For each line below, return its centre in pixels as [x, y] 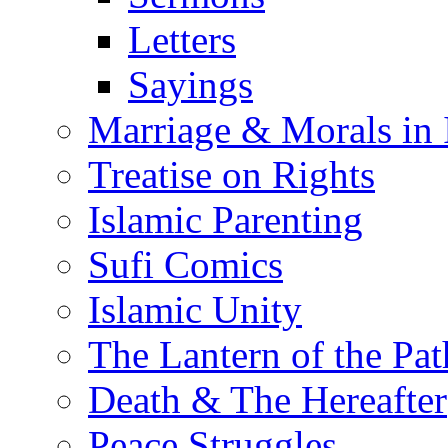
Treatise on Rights [231, 174]
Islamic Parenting [225, 219]
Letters [182, 39]
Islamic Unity [195, 309]
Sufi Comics [185, 264]
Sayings [190, 84]
